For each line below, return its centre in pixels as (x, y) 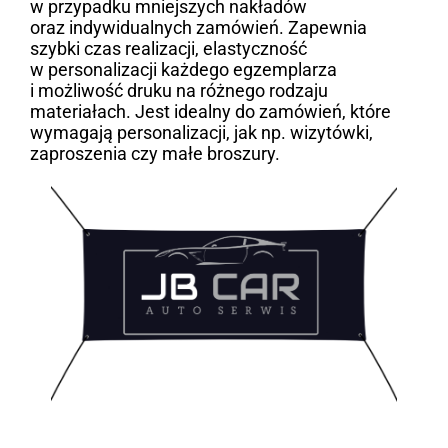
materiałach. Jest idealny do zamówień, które (210, 111)
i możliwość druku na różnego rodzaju (178, 90)
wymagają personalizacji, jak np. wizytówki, (201, 132)
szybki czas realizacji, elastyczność (168, 48)
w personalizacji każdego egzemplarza (183, 69)
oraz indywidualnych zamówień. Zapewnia (198, 27)
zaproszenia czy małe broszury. (154, 153)
